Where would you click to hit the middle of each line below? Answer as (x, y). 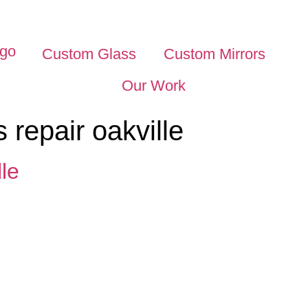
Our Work (154, 86)
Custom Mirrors (215, 54)
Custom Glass (89, 54)
